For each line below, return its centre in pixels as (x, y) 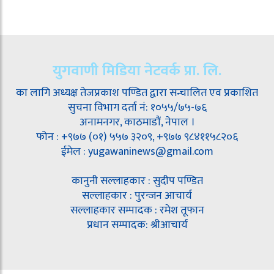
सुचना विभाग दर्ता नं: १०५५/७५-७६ (137, 108)
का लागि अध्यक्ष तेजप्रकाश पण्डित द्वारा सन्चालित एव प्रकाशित (137, 93)
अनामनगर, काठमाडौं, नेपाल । (137, 123)
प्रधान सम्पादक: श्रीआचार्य (137, 225)
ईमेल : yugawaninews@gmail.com (137, 152)
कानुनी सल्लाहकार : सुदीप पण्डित (137, 181)
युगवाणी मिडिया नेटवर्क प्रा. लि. (137, 71)
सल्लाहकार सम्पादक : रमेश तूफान (137, 211)
